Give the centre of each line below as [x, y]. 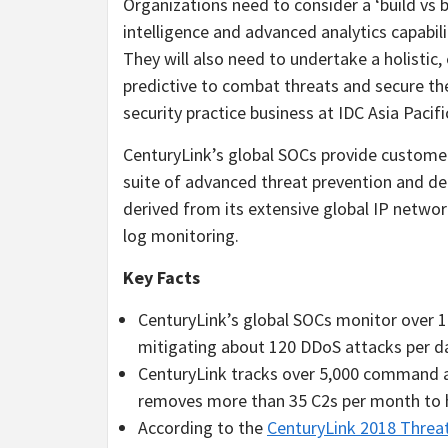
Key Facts [161, 277]
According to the [202, 427]
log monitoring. [181, 235]
